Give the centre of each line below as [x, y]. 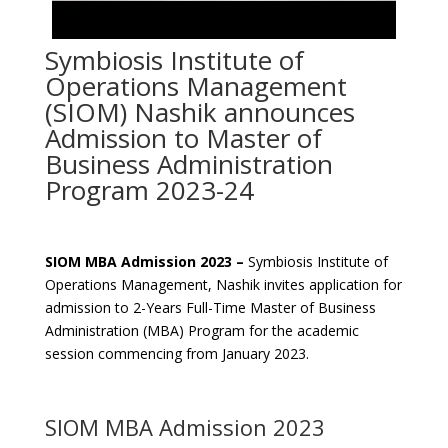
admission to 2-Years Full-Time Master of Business [210, 308]
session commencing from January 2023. [178, 354]
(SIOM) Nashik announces [199, 112]
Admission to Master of [183, 138]
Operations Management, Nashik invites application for [223, 285]
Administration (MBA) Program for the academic [201, 331]
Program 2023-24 [149, 190]
